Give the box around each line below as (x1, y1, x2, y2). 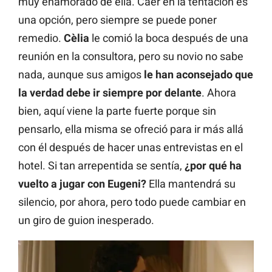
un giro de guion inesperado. (18, 214, 154, 227)
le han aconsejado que (144, 68, 253, 81)
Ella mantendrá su (146, 177, 236, 191)
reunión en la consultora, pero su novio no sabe (18, 50, 243, 63)
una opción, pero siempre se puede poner (18, 13, 217, 27)
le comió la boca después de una (89, 32, 248, 45)
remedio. (18, 32, 64, 45)
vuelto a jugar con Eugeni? (18, 177, 146, 191)
